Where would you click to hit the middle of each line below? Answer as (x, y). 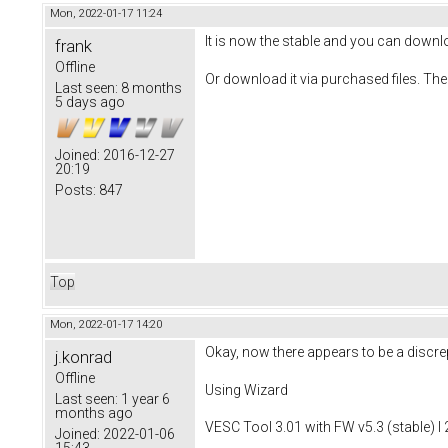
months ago (94, 412)
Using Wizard (246, 389)
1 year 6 (144, 398)
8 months (150, 87)
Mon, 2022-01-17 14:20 (106, 324)
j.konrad (83, 356)
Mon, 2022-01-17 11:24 (106, 13)
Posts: (75, 189)
